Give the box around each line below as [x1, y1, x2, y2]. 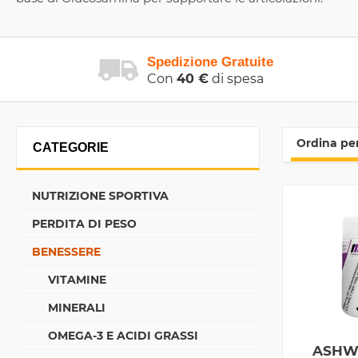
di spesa [209, 71, 264, 86]
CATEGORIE [33, 141, 109, 154]
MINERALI [48, 300, 105, 315]
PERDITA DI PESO [32, 217, 137, 231]
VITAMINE [48, 272, 106, 287]
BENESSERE [32, 245, 101, 259]
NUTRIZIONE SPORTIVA [32, 189, 169, 203]
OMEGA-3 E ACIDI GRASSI [48, 328, 198, 343]
